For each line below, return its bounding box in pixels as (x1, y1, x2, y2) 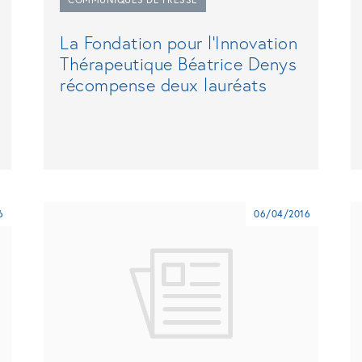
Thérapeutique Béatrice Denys (60, 52, 297, 76)
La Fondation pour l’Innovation (60, 31, 297, 55)
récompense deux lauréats (60, 73, 267, 97)
